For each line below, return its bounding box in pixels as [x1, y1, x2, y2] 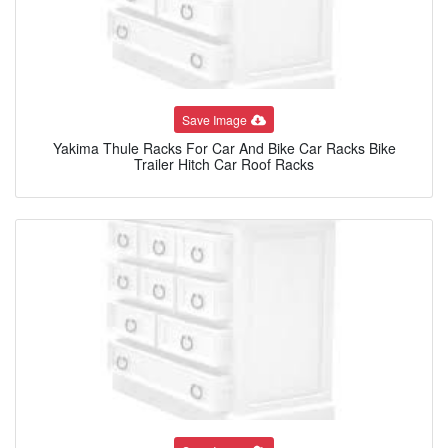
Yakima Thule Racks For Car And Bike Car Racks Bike [52, 138, 396, 159]
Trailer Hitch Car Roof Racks [134, 154, 314, 175]
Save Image [182, 110, 248, 128]
